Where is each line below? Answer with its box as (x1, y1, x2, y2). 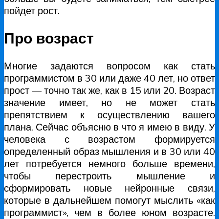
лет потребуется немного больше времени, (4, 157, 215, 170)
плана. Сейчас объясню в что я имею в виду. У (4, 120, 215, 133)
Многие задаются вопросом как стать (4, 59, 215, 72)
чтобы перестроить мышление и (4, 169, 215, 182)
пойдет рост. (4, 4, 60, 17)
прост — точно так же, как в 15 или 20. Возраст (4, 84, 215, 96)
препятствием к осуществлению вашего (4, 108, 215, 121)
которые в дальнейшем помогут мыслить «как (4, 194, 215, 206)
